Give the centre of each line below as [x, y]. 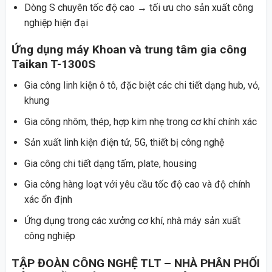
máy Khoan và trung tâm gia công [156, 50]
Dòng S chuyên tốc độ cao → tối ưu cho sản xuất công [138, 7]
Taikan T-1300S [53, 64]
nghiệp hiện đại [56, 22]
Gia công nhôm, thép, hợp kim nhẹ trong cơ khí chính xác [140, 121]
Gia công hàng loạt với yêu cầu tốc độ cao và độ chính [137, 185]
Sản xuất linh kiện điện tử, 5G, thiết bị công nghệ [124, 143]
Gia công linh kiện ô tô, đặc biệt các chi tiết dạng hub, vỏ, [142, 86]
